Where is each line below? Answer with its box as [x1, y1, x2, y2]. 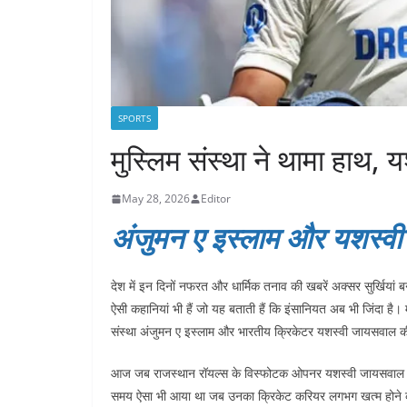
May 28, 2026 [122, 191, 190, 207]
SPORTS [118, 112, 151, 125]
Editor [201, 191, 231, 207]
